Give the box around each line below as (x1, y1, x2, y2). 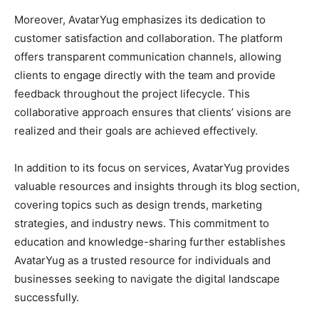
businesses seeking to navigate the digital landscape (14, 272, 280, 286)
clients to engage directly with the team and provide (14, 68, 276, 83)
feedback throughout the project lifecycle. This (14, 87, 250, 101)
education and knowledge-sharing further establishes (14, 235, 286, 249)
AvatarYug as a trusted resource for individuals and (14, 253, 271, 268)
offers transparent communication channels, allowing (14, 50, 281, 64)
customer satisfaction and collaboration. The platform (14, 31, 283, 46)
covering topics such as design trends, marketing (14, 198, 262, 212)
